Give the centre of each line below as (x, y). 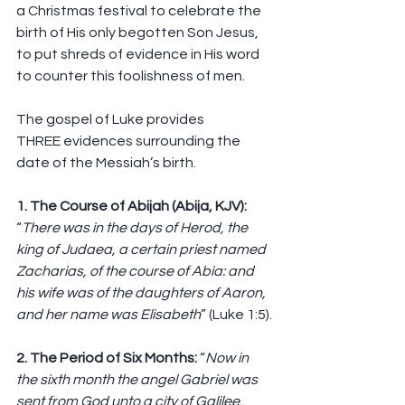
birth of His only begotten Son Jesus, (139, 33)
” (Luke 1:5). (236, 315)
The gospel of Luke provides (112, 120)
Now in (228, 358)
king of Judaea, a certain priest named (142, 250)
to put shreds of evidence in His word (139, 55)
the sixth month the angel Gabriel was (138, 380)
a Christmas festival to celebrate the (140, 11)
